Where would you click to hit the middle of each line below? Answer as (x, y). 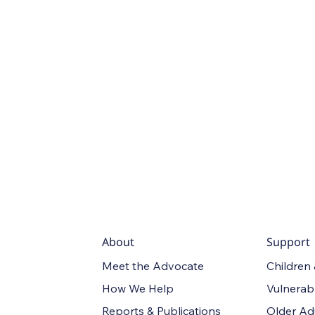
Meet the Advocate (153, 265)
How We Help (138, 288)
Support (289, 242)
